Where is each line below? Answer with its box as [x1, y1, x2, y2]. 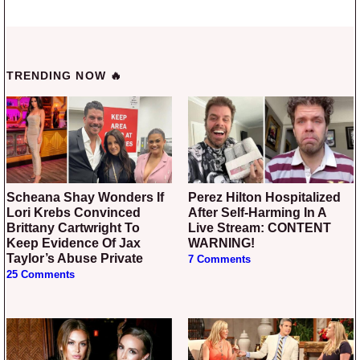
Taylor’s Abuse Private [6, 251, 143, 265]
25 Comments [6, 268, 75, 280]
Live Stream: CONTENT [188, 220, 331, 235]
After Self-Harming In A [188, 205, 326, 219]
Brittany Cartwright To [6, 220, 140, 235]
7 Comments [188, 253, 251, 265]
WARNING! [188, 235, 255, 250]
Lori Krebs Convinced [6, 205, 141, 219]
